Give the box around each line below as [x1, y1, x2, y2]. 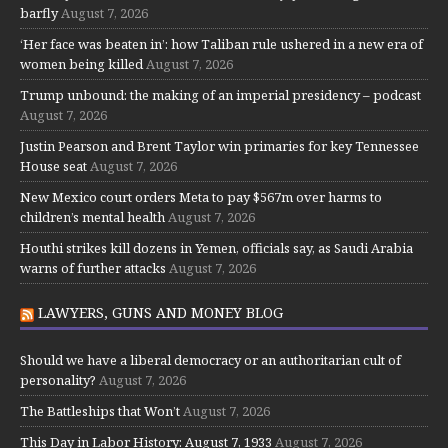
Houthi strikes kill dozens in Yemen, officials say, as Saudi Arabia [20, 239, 413, 258]
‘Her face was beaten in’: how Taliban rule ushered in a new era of [20, 35, 423, 54]
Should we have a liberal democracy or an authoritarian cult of [20, 351, 401, 370]
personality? [20, 371, 96, 390]
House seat [20, 157, 87, 176]
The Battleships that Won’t [20, 402, 180, 421]
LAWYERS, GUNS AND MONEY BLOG [38, 303, 283, 323]
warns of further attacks [20, 259, 166, 278]
